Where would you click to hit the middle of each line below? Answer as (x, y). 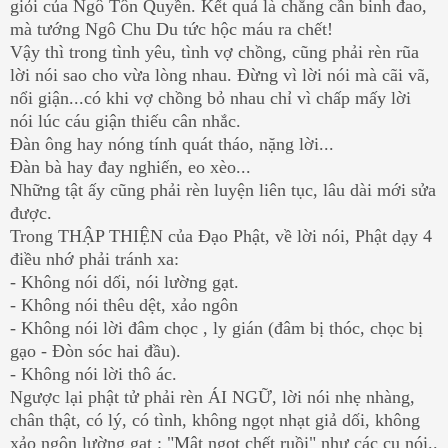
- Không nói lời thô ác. (93, 373)
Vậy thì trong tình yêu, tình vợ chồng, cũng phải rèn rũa (214, 51)
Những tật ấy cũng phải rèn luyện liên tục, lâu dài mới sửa (223, 189)
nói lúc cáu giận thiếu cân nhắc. (125, 120)
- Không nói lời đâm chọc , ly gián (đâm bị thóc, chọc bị (216, 327)
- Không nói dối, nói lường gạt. (124, 281)
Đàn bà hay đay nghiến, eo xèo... (130, 166)
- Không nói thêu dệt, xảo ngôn (124, 304)
